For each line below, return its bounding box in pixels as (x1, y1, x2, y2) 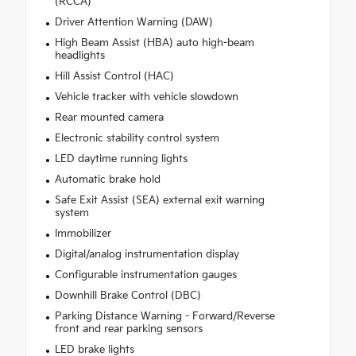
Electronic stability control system (54, 132, 219, 145)
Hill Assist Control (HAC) (54, 70, 174, 83)
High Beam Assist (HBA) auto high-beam (54, 37, 254, 50)
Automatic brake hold (54, 173, 161, 187)
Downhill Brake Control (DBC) (54, 289, 201, 303)
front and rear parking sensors (54, 323, 203, 336)
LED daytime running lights (54, 153, 188, 166)
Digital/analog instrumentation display (54, 248, 239, 261)
